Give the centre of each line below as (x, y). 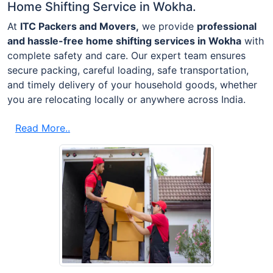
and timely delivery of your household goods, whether (132, 84)
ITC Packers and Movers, (80, 26)
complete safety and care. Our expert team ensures (126, 55)
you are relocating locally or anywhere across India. (126, 99)
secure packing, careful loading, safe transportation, (128, 70)
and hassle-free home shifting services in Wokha (124, 41)
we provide (168, 26)
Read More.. (43, 128)
